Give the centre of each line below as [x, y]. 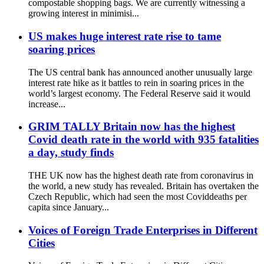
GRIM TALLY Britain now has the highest [132, 127]
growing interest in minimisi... [84, 14]
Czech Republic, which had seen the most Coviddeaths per [138, 196]
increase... [47, 104]
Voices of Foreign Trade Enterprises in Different [143, 230]
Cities [42, 243]
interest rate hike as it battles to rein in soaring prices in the [136, 82]
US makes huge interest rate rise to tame [125, 36]
